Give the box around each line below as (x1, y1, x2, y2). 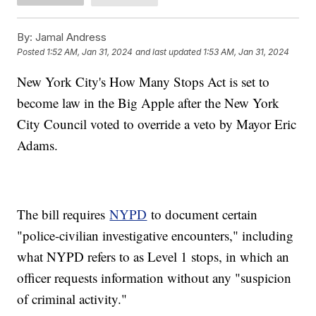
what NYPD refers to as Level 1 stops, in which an (17, 247, 290, 265)
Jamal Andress (32, 30, 107, 44)
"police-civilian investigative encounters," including (17, 226, 294, 244)
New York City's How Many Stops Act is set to (17, 72, 270, 90)
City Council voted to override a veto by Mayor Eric (17, 114, 297, 133)
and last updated (135, 47, 202, 58)
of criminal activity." (17, 289, 128, 308)
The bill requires (17, 205, 110, 223)
